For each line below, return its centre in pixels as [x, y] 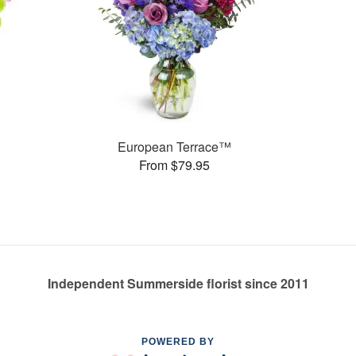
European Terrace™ [174, 146]
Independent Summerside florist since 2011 [178, 284]
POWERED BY [178, 342]
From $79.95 [174, 164]
